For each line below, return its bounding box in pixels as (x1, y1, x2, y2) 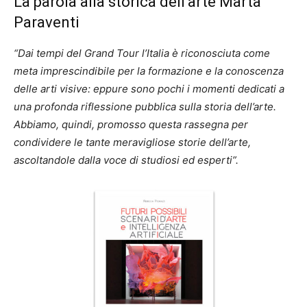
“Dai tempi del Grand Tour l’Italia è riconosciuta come (14, 46, 270, 60)
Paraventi (14, 13, 79, 31)
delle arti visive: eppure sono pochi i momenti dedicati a (14, 82, 284, 95)
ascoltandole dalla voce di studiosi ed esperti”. (14, 153, 238, 167)
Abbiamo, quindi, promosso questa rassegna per (14, 117, 248, 131)
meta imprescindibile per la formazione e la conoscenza (14, 64, 284, 77)
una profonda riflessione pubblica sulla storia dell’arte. (14, 99, 276, 113)
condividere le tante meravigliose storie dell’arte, (14, 135, 251, 149)
